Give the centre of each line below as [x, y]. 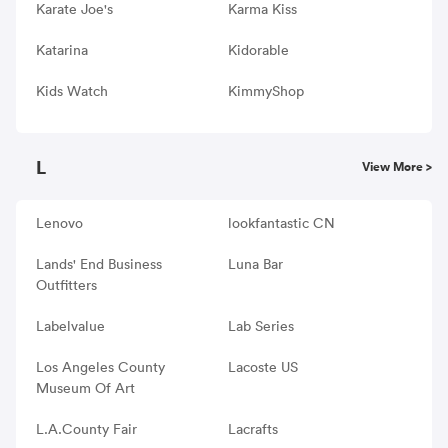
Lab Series [260, 325]
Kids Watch [72, 90]
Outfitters [66, 284]
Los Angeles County [100, 366]
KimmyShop [265, 90]
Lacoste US [262, 366]
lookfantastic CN [281, 222]
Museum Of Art [85, 387]
